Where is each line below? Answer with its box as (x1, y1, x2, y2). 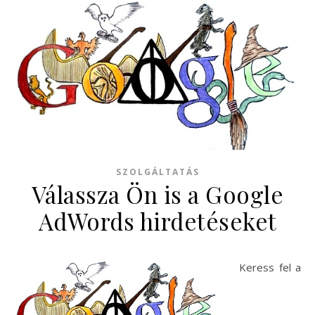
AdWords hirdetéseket (38, 205, 277, 237)
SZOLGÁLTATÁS (115, 166, 200, 179)
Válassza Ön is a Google (31, 179, 284, 210)
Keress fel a (239, 260, 301, 275)
